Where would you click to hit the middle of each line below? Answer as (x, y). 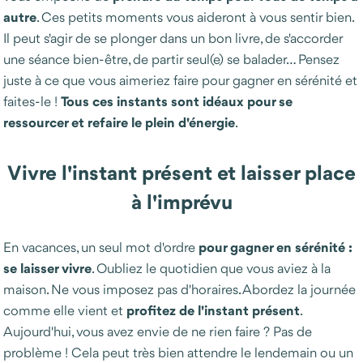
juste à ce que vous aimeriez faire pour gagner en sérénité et (180, 80)
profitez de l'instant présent (213, 310)
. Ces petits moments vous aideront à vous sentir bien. (195, 17)
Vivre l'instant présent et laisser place (181, 173)
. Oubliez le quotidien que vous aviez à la (211, 268)
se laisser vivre (47, 268)
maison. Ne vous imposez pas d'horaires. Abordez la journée (179, 289)
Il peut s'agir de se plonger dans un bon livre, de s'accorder (173, 38)
